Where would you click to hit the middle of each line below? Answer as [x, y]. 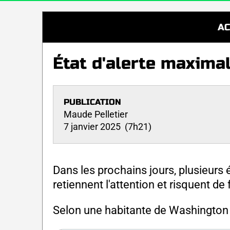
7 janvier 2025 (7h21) [108, 126]
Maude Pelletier [96, 114]
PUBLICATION [92, 102]
